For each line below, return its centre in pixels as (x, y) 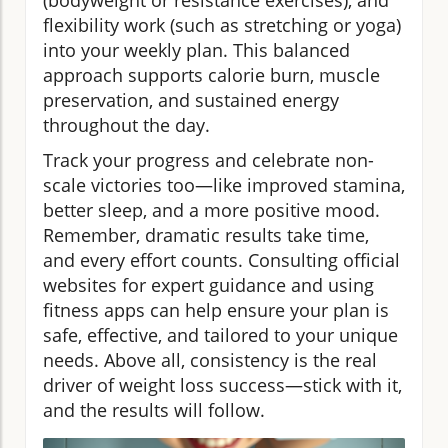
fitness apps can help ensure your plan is (216, 309)
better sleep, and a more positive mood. (211, 209)
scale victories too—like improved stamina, (224, 184)
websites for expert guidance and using (208, 284)
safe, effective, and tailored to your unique (220, 334)
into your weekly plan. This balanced (196, 49)
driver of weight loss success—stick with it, (222, 384)
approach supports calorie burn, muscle (211, 74)
